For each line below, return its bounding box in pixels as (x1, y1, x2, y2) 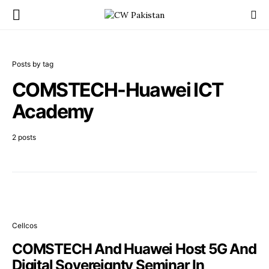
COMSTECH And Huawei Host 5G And (12, 240, 256, 258)
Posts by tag (12, 59, 53, 68)
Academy (12, 100, 94, 123)
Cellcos (12, 221, 37, 230)
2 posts (12, 133, 36, 142)
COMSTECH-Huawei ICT (12, 78, 223, 101)
